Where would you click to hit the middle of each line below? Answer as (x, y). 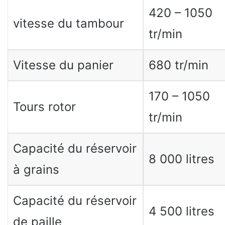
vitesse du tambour (68, 23)
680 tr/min (178, 65)
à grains (36, 170)
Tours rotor (44, 107)
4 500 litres (181, 211)
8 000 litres (181, 159)
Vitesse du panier (63, 65)
